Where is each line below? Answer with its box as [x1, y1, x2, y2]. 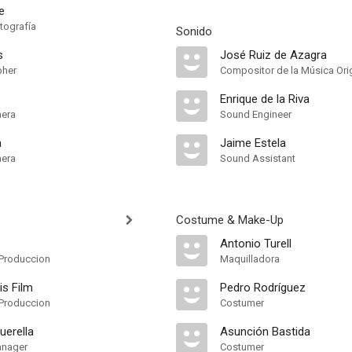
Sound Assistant [220, 152, 295, 164]
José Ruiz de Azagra [220, 48, 327, 62]
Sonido [176, 24, 212, 38]
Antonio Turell [220, 236, 291, 251]
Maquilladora [220, 253, 280, 265]
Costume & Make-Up [176, 213, 284, 227]
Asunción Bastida [220, 324, 310, 339]
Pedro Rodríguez [220, 280, 306, 295]
